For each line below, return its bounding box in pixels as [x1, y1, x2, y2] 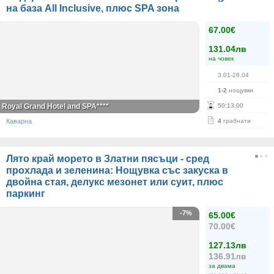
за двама [209, 262, 235, 269]
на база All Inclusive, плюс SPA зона [6, 3, 179, 13]
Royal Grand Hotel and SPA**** [2, 102, 109, 111]
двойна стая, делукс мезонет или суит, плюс [6, 177, 223, 187]
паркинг [6, 188, 45, 199]
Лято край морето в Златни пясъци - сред [6, 154, 209, 164]
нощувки [227, 87, 253, 94]
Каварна [6, 117, 32, 125]
